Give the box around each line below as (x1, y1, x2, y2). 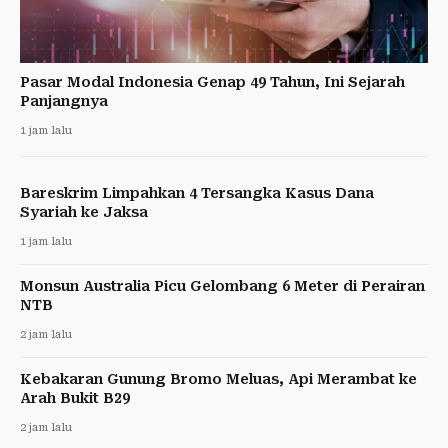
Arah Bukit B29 (20, 389, 130, 406)
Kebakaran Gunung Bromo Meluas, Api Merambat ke (20, 370, 417, 387)
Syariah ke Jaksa (20, 203, 148, 220)
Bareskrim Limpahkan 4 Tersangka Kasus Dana (20, 184, 374, 201)
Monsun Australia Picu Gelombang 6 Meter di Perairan (20, 277, 425, 294)
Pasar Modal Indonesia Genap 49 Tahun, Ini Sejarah (20, 73, 405, 90)
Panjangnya (20, 92, 108, 109)
